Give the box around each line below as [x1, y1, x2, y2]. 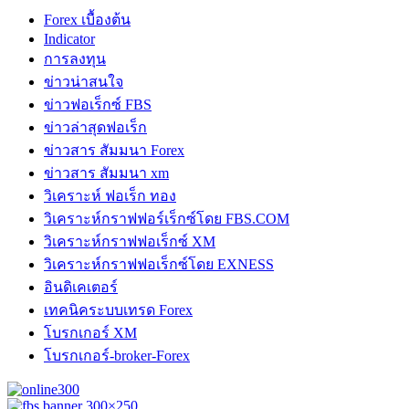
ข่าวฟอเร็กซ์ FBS [44, 96, 152, 112]
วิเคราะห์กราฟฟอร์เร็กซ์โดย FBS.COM [44, 210, 289, 226]
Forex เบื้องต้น [44, 11, 131, 27]
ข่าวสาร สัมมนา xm [44, 164, 169, 181]
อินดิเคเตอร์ [44, 278, 118, 295]
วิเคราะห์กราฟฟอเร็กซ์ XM [44, 233, 215, 249]
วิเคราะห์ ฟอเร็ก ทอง [44, 187, 176, 204]
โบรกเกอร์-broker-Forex [44, 347, 190, 363]
